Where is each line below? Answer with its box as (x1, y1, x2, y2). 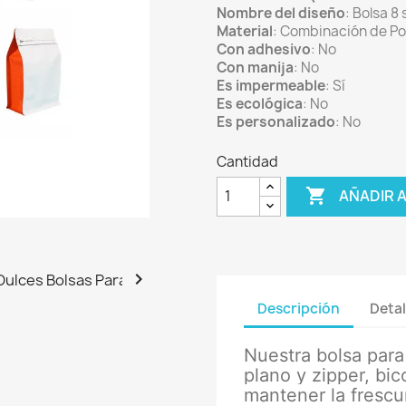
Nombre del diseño (217, 3, 345, 23)
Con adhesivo (217, 39, 311, 59)
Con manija (217, 57, 294, 77)
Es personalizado (217, 111, 335, 131)
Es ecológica (217, 93, 303, 113)
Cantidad (217, 151, 278, 171)
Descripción (257, 299, 340, 319)
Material (217, 21, 273, 41)
